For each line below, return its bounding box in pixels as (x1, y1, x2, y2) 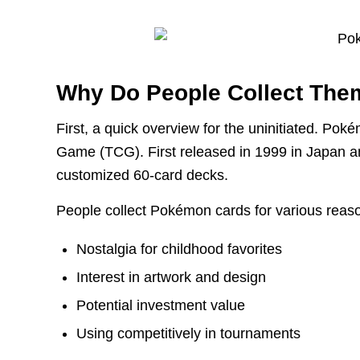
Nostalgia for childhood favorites (76, 240, 283, 257)
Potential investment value (76, 297, 246, 313)
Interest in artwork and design (76, 268, 267, 285)
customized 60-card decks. (56, 167, 229, 184)
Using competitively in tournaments (76, 325, 301, 342)
